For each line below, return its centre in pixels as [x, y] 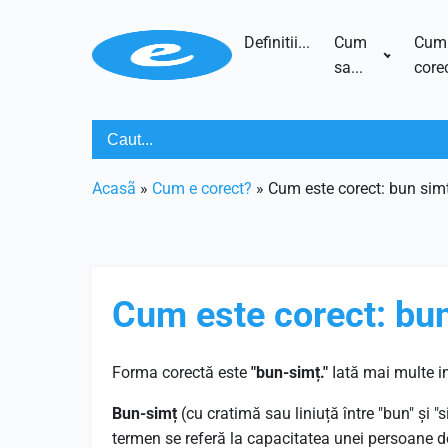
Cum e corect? [202, 188]
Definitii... [276, 42]
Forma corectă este [181, 372]
